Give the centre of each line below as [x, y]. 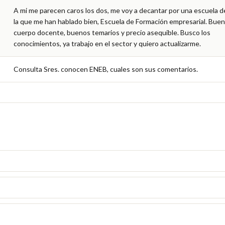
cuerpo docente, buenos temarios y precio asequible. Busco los [112, 32]
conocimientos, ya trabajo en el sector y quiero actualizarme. [107, 43]
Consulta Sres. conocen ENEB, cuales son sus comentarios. [106, 69]
